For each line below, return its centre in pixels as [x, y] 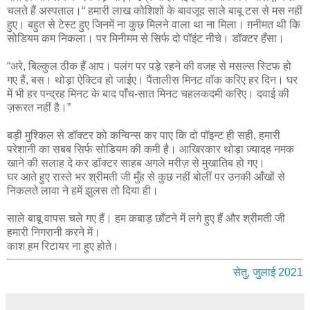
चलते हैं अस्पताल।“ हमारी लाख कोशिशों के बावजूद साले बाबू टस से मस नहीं [155, 10]
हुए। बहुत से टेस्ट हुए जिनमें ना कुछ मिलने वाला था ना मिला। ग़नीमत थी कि [154, 24]
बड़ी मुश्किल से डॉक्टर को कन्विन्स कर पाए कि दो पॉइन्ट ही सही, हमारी [144, 135]
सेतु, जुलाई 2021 [268, 272]
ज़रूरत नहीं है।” [39, 107]
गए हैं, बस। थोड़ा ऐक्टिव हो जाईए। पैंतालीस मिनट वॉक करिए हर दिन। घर [152, 80]
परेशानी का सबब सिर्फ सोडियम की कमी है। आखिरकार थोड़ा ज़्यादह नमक [151, 149]
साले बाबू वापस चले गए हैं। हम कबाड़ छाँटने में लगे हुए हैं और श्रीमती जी [146, 218]
